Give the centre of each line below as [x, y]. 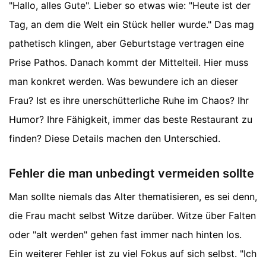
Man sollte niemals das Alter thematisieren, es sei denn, [133, 197]
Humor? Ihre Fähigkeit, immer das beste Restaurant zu [131, 120]
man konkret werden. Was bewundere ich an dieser [123, 82]
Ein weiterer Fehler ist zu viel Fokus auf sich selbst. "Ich [133, 254]
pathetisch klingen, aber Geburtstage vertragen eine [126, 44]
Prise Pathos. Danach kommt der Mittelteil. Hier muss [129, 63]
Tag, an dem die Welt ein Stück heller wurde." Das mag [132, 25]
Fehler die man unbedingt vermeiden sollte [132, 174]
